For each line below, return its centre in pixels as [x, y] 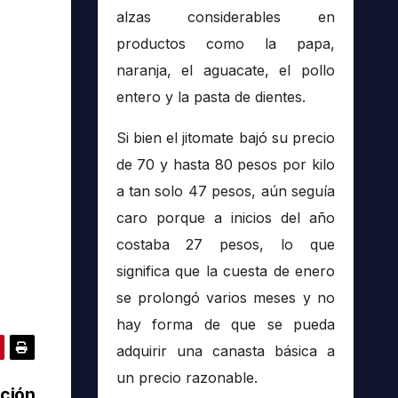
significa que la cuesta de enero [225, 271]
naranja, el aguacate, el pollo [225, 71]
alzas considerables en [225, 17]
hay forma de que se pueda [225, 325]
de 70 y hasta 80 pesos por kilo [225, 165]
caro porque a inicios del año [225, 218]
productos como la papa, [225, 44]
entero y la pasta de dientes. [211, 97]
